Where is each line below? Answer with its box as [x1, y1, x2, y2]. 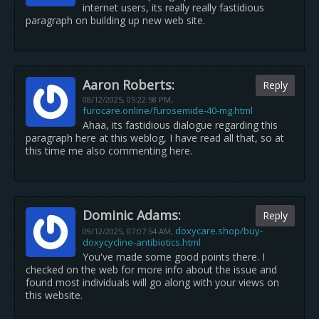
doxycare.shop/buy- [175, 224, 263, 237]
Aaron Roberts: [83, 76, 174, 93]
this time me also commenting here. [26, 144, 192, 157]
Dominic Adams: [83, 206, 181, 224]
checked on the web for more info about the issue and [26, 263, 277, 276]
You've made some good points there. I [83, 250, 265, 263]
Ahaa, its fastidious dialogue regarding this [83, 118, 278, 132]
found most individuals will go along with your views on [26, 276, 279, 289]
